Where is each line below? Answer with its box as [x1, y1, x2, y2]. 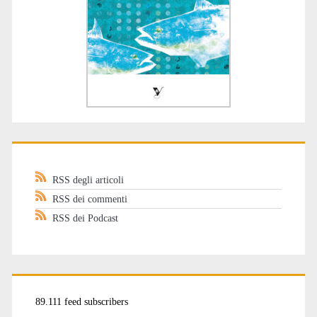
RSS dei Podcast [52, 212, 118, 224]
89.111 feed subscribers [35, 296, 128, 308]
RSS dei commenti [52, 192, 127, 204]
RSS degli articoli [52, 173, 124, 185]
